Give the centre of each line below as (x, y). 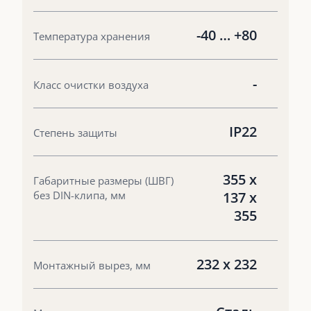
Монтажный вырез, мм (92, 265)
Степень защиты (75, 132)
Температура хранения (92, 36)
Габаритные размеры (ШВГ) (103, 181)
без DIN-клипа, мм (79, 195)
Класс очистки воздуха (91, 84)
